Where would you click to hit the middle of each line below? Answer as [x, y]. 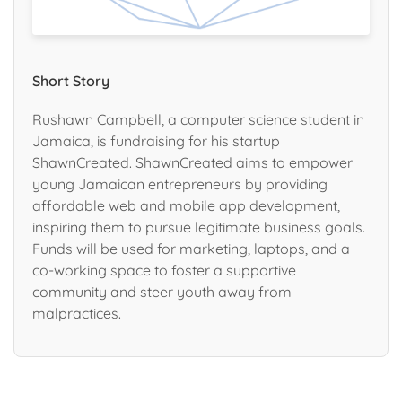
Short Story [71, 81]
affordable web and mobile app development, [186, 205]
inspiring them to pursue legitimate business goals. [199, 227]
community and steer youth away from [162, 292]
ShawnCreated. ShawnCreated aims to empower [192, 162]
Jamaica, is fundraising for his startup [156, 141]
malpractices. [77, 313]
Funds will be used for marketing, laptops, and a [191, 249]
